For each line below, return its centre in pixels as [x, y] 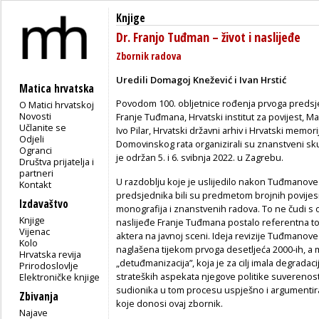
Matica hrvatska [57, 88]
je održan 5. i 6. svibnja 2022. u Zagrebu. [200, 158]
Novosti [36, 116]
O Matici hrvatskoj [57, 104]
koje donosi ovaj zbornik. [169, 304]
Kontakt [36, 184]
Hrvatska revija [51, 254]
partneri [37, 173]
